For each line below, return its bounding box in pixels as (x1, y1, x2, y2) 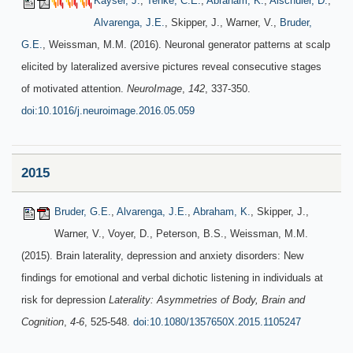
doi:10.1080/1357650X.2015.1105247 (133, 316, 301, 328)
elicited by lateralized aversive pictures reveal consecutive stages (21, 61, 321, 72)
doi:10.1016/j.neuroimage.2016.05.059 (21, 105, 195, 117)
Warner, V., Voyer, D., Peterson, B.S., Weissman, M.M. (54, 228, 308, 240)
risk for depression (21, 294, 109, 306)
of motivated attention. (21, 83, 127, 95)
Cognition (21, 316, 64, 328)
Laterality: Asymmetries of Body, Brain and (109, 294, 305, 306)
